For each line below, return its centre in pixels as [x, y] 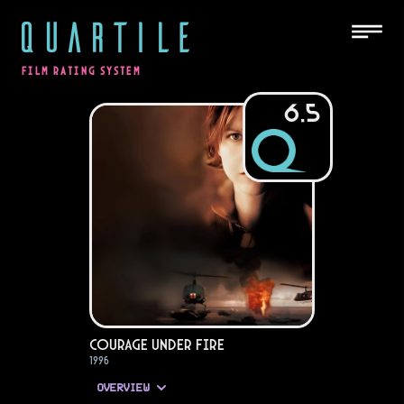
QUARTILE [105, 35]
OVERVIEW [123, 388]
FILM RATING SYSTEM [82, 71]
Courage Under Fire [157, 344]
